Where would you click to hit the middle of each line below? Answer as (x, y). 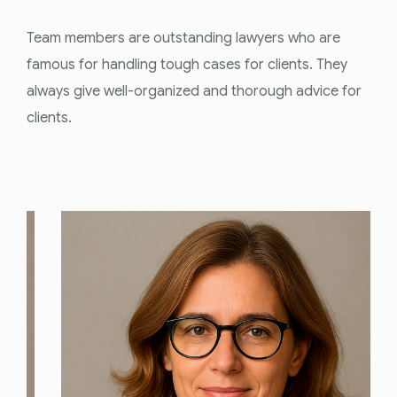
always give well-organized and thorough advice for (194, 91)
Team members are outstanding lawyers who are (183, 38)
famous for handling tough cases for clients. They (187, 64)
